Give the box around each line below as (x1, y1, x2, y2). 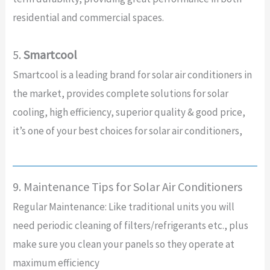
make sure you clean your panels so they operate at (12, 237, 234, 251)
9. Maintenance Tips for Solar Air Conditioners (12, 179, 242, 195)
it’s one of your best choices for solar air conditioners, (12, 124, 242, 138)
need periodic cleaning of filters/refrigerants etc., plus (12, 219, 248, 233)
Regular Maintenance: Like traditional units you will (12, 200, 234, 214)
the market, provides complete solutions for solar (12, 87, 228, 101)
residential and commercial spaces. (12, 10, 164, 24)
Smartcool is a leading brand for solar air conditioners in (12, 68, 252, 82)
